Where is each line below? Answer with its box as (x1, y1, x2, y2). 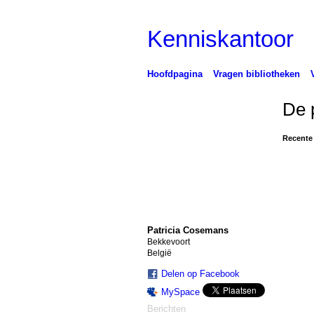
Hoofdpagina (146, 68, 203, 79)
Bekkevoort (146, 236, 190, 247)
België (146, 247, 172, 258)
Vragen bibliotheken (212, 68, 300, 79)
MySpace (161, 286, 200, 297)
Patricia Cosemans (146, 224, 228, 235)
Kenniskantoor (146, 25, 294, 52)
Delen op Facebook (161, 268, 240, 279)
